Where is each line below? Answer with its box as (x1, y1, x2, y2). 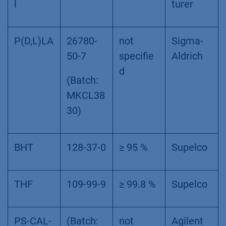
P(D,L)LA (14, 34, 53, 47)
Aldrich (172, 49, 203, 62)
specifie (119, 49, 154, 62)
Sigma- (172, 34, 203, 47)
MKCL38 (67, 89, 105, 101)
